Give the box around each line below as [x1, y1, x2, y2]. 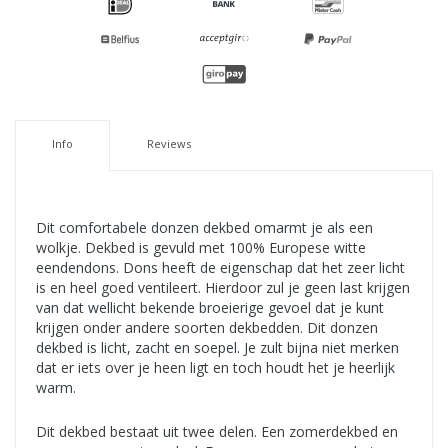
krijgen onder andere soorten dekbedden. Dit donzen [36, 318, 378, 338]
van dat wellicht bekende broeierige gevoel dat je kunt [36, 298, 384, 318]
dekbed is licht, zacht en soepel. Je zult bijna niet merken [36, 338, 399, 358]
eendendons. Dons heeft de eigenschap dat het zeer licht [36, 258, 405, 278]
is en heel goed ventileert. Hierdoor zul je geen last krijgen [36, 278, 410, 298]
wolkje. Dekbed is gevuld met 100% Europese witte [36, 238, 366, 258]
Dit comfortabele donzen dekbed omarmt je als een [36, 218, 373, 238]
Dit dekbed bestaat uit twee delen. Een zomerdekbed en [36, 422, 398, 442]
